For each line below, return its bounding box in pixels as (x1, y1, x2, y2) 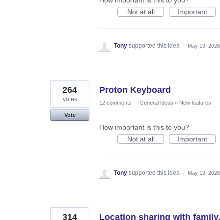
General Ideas (139, 99, 173, 106)
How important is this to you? (99, 123, 189, 131)
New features (179, 99, 211, 106)
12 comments (99, 99, 132, 106)
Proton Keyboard (99, 84, 171, 95)
